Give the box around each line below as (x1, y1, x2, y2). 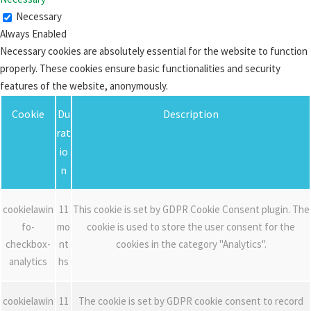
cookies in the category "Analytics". (115, 237, 267, 251)
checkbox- (6, 237, 51, 251)
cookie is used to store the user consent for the (87, 220, 295, 233)
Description (163, 107, 219, 121)
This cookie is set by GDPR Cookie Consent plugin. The (72, 203, 310, 216)
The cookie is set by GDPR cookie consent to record (78, 294, 303, 308)
